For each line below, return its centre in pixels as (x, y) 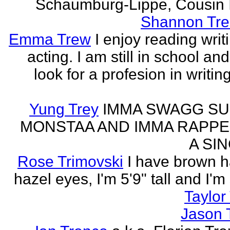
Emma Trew (50, 39)
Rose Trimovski (70, 161)
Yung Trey (64, 109)
